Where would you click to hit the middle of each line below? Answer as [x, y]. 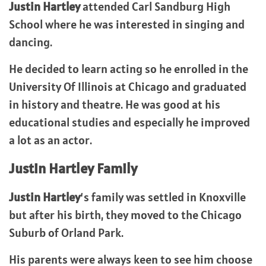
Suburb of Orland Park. [66, 233]
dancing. [31, 42]
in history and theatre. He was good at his [115, 104]
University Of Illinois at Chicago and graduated [128, 87]
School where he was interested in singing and [127, 24]
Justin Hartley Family [73, 168]
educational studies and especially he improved [129, 122]
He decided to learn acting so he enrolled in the [129, 69]
